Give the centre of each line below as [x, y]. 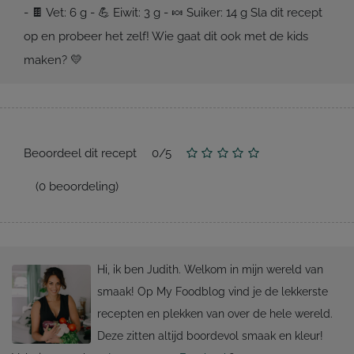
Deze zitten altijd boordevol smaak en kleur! [210, 336]
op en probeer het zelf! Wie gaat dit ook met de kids [166, 37]
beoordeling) [82, 187]
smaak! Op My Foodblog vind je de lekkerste [212, 292]
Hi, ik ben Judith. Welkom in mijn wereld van [210, 270]
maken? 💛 [56, 60]
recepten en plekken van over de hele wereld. [215, 314]
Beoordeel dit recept [80, 154]
